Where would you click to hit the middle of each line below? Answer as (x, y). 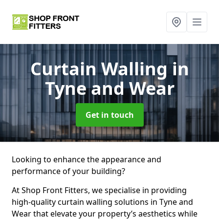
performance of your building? (68, 171)
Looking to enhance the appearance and (87, 159)
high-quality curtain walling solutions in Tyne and (102, 202)
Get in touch (109, 115)
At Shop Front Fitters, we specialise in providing (99, 190)
